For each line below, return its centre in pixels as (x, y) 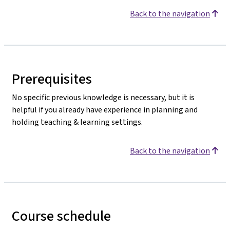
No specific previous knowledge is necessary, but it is (103, 97)
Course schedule (61, 216)
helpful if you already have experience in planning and (105, 110)
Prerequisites (52, 79)
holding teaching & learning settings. (77, 122)
